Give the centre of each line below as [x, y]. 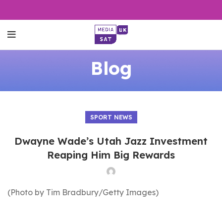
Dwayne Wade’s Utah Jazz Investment [111, 141]
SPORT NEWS [111, 117]
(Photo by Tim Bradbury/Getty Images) [83, 192]
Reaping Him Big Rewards [111, 155]
